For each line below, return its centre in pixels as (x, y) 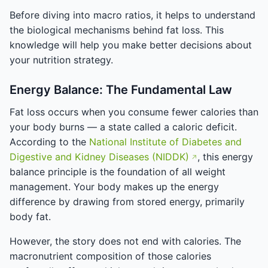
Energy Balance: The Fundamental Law (121, 90)
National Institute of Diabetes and (165, 142)
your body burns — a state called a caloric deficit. (123, 127)
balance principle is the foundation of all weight (118, 172)
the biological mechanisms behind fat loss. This (117, 30)
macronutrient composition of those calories (110, 256)
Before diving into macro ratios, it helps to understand (133, 15)
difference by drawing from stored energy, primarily (127, 202)
